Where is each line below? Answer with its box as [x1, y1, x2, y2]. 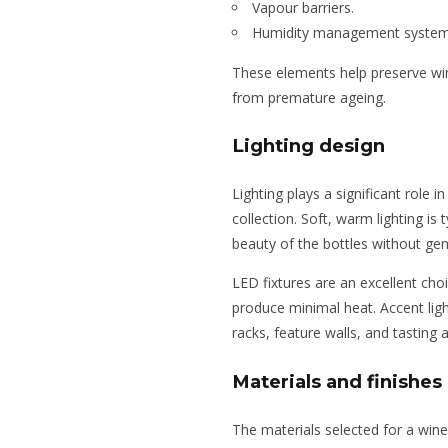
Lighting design [232, 134, 385, 158]
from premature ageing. [232, 88, 386, 108]
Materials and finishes [232, 369, 442, 393]
